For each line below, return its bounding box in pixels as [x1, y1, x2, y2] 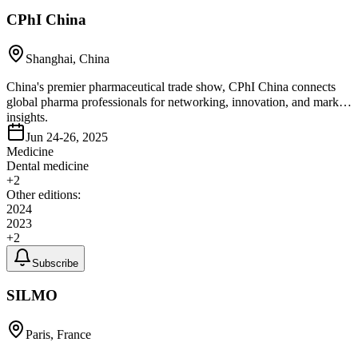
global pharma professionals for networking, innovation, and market [6, 95, 348, 109]
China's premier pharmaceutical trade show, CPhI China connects [6, 80, 336, 94]
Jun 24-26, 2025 [26, 130, 108, 145]
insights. [6, 110, 48, 125]
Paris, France [26, 327, 91, 341]
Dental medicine [6, 159, 89, 173]
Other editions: [6, 188, 81, 202]
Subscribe [32, 257, 78, 270]
